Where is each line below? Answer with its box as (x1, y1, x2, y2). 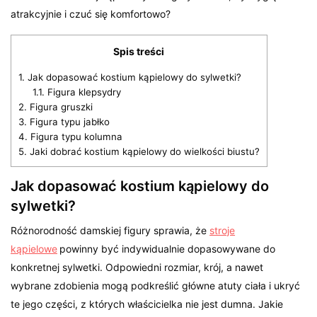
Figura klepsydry (44, 86, 121, 98)
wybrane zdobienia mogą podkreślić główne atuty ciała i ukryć (11, 279, 301, 292)
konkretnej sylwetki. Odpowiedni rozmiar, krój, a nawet (11, 260, 264, 273)
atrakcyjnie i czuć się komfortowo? (11, 7, 171, 20)
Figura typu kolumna (28, 130, 122, 142)
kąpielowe (11, 242, 57, 255)
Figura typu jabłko (27, 115, 110, 127)
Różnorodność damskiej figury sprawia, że (11, 224, 210, 236)
